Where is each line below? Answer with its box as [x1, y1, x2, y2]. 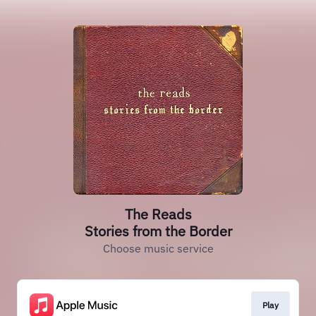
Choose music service [102, 241, 214, 255]
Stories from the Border [84, 221, 232, 241]
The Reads [124, 205, 192, 224]
